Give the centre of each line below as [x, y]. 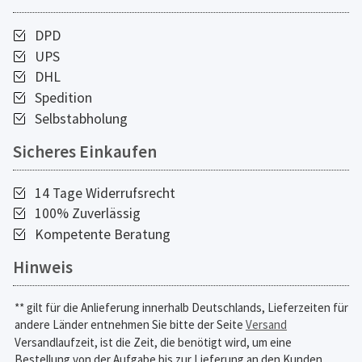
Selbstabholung [79, 118]
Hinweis [43, 267]
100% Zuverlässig [86, 214]
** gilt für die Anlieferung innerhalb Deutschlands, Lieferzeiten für [181, 307]
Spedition [61, 98]
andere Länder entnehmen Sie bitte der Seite [130, 324]
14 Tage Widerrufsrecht [103, 193]
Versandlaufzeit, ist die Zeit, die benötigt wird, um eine [153, 343]
